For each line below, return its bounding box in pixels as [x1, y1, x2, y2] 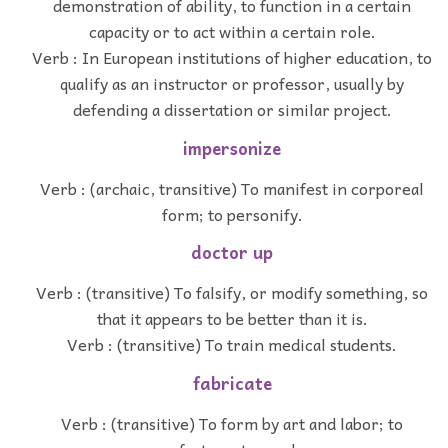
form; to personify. [161, 200, 303, 227]
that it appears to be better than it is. [96, 305, 368, 332]
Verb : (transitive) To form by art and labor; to [61, 409, 403, 436]
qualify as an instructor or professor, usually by [60, 69, 404, 96]
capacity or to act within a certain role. [88, 17, 376, 44]
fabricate [192, 369, 272, 397]
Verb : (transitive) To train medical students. [67, 331, 397, 358]
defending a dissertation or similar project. [72, 95, 392, 122]
